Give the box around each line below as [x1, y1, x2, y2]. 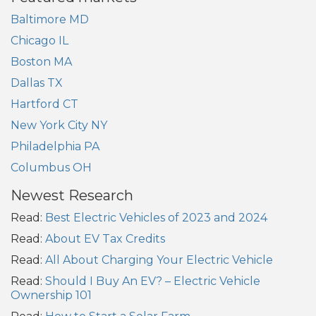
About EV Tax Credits [45, 232, 165, 246]
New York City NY [11, 119, 107, 133]
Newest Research [11, 187, 133, 205]
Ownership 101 [11, 288, 92, 303]
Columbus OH [11, 161, 92, 175]
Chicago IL [11, 34, 68, 48]
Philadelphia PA [11, 140, 99, 154]
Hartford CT [11, 97, 78, 111]
